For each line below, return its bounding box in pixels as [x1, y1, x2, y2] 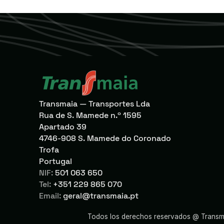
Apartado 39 [38, 122, 86, 132]
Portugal [38, 156, 72, 167]
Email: [38, 191, 61, 201]
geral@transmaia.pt [62, 191, 138, 201]
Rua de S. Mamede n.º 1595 [38, 110, 141, 121]
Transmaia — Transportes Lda [38, 99, 150, 109]
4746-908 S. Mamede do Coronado [38, 133, 171, 144]
